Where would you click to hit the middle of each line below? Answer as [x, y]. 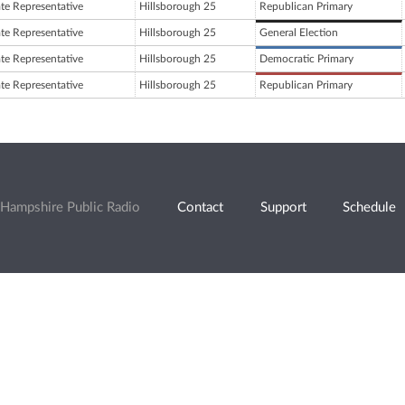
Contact [200, 207]
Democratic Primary [306, 59]
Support [283, 207]
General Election [299, 33]
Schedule [370, 207]
